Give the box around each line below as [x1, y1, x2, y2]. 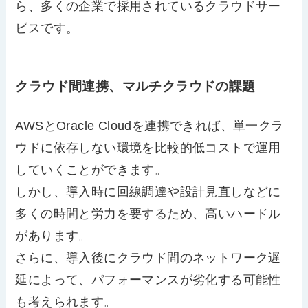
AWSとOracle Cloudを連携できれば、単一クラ [15, 119, 284, 133]
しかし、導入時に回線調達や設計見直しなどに [15, 185, 281, 199]
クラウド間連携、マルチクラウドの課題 [15, 79, 256, 94]
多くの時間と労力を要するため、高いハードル [15, 207, 281, 221]
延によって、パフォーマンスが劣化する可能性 [15, 273, 281, 287]
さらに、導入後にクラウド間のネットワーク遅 [15, 251, 281, 265]
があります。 [15, 229, 91, 243]
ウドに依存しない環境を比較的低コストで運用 [15, 141, 281, 155]
